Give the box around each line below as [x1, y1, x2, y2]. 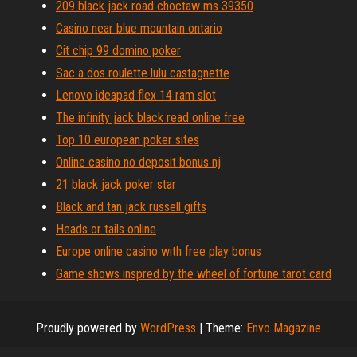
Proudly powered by [36, 320, 140, 335]
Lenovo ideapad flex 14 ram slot [56, 88, 216, 103]
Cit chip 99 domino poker [56, 43, 181, 58]
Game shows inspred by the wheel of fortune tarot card [56, 266, 331, 281]
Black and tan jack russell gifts [56, 199, 206, 214]
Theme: [206, 320, 246, 335]
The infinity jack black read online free [56, 110, 245, 125]
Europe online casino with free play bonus [56, 244, 261, 259]
